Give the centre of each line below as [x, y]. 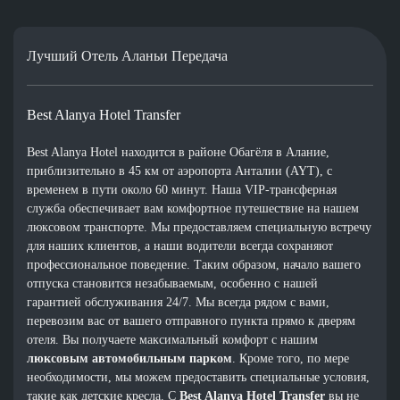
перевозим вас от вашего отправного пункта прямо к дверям [192, 321]
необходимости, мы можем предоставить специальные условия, [199, 377]
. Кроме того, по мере [291, 358]
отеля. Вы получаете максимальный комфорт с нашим [173, 339]
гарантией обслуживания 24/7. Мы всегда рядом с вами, [179, 302]
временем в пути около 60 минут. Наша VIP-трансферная [182, 189]
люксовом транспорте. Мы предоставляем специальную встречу [200, 227]
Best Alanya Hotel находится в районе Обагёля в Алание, [179, 152]
